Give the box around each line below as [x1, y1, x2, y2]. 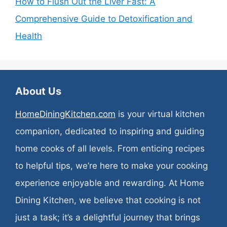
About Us [15, 85, 61, 97]
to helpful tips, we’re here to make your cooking [15, 161, 208, 171]
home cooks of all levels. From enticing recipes [15, 143, 205, 154]
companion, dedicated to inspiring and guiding [15, 126, 204, 136]
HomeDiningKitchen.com [15, 109, 116, 119]
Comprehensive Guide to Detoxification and [15, 14, 193, 24]
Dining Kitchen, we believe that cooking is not [15, 195, 201, 205]
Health [15, 31, 42, 41]
